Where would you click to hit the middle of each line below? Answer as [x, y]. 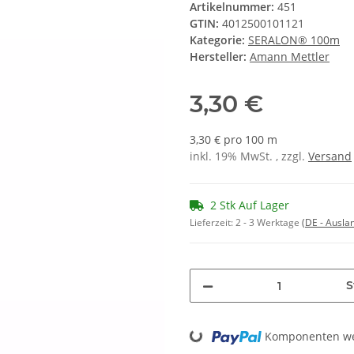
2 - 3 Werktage [269, 223]
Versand [330, 156]
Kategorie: [219, 40]
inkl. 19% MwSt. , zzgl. [249, 156]
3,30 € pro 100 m [233, 140]
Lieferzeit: [213, 223]
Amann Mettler [290, 57]
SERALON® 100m [294, 40]
